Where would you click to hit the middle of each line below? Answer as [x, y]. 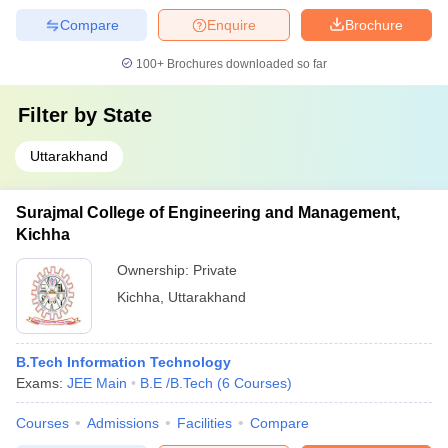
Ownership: [155, 270]
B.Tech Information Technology [123, 362]
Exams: [41, 383]
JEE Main [97, 383]
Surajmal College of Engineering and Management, [208, 212]
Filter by [60, 115]
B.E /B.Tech [176, 383]
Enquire [231, 24]
